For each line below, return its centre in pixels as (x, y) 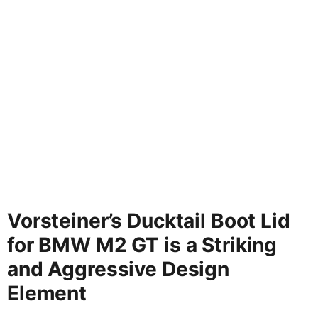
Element (47, 294)
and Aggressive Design (119, 269)
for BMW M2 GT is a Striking (142, 245)
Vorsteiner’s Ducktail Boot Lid (149, 221)
